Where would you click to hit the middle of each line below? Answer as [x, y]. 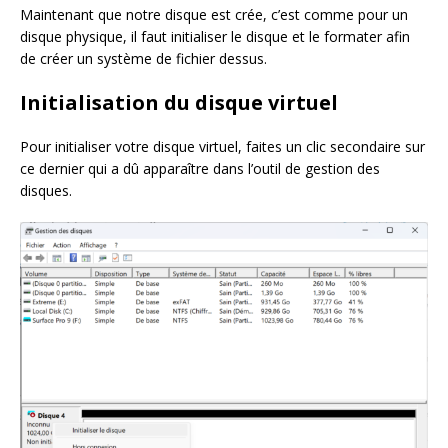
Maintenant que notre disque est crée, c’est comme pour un [214, 14]
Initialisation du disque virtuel [179, 102]
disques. [46, 190]
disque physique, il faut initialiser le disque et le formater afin [215, 36]
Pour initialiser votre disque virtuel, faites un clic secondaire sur [222, 146]
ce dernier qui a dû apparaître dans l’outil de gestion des [200, 168]
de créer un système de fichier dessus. [143, 58]
